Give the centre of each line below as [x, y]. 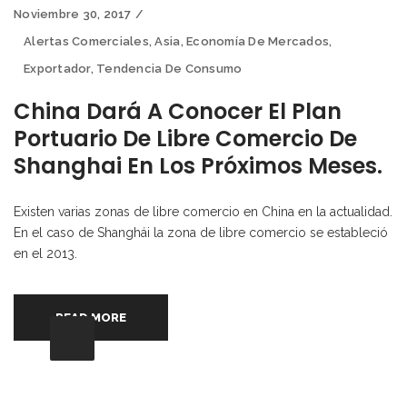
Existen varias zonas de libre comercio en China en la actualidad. [203, 211]
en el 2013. [45, 253]
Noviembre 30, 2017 [73, 14]
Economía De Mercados [258, 41]
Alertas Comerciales [86, 41]
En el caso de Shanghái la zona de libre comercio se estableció [201, 232]
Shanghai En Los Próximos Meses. [198, 165]
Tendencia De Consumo [169, 68]
